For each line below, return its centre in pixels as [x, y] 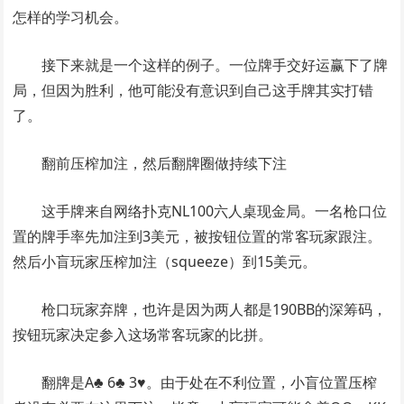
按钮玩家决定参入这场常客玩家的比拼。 [143, 335]
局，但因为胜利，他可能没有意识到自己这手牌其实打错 [193, 91]
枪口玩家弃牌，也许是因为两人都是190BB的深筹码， [215, 310]
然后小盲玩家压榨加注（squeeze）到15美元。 [165, 262]
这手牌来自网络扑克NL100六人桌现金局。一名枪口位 [215, 211]
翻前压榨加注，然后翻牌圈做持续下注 [165, 164]
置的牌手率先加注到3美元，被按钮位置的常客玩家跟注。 [197, 237]
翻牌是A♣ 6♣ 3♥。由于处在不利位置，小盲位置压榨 [210, 383]
